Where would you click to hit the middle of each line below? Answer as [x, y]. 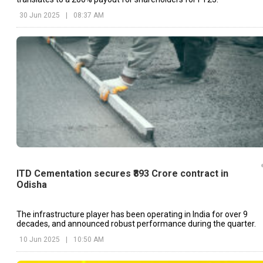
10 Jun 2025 [40, 239]
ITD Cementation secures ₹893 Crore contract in [122, 174]
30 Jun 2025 [40, 15]
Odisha [32, 185]
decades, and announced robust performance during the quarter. [136, 223]
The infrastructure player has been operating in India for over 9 [132, 214]
